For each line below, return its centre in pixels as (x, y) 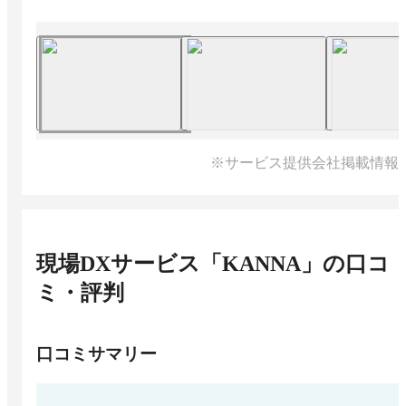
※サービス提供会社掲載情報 (304, 163)
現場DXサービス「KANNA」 (179, 264)
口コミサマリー (97, 353)
